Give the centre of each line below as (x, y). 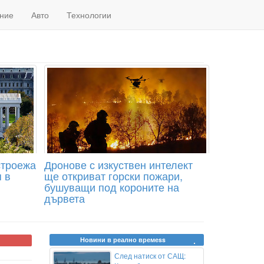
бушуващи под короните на (111, 187)
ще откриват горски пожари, (113, 176)
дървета (64, 198)
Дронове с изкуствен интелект (118, 164)
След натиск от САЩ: (150, 255)
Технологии (89, 15)
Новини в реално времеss (123, 240)
